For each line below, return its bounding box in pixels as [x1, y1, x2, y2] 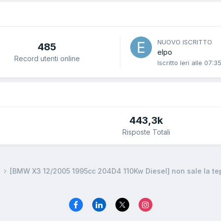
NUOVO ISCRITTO [157, 38, 212, 46]
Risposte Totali [122, 128, 170, 137]
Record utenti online [14, 54, 80, 63]
